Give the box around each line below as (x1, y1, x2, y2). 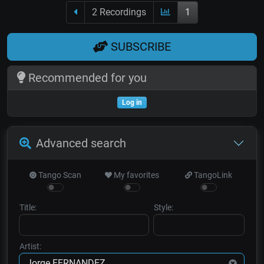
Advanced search (36, 136, 126, 150)
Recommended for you (25, 70, 147, 85)
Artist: (19, 241, 41, 251)
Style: (153, 202, 173, 212)
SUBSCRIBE (108, 39, 171, 54)
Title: (19, 202, 37, 212)
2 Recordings (92, 6, 146, 18)
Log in (122, 98, 142, 107)
